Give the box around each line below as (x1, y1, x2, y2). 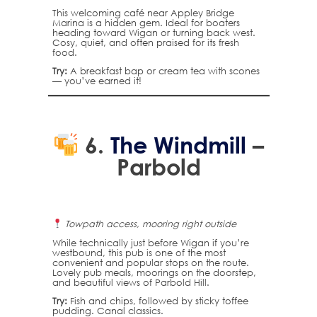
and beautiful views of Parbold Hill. (52, 276, 209, 288)
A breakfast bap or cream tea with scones (67, 65, 260, 77)
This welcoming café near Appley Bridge (52, 6, 234, 18)
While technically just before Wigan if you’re (52, 236, 249, 248)
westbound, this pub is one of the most (52, 246, 226, 258)
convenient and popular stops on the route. (52, 256, 249, 268)
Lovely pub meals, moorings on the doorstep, (52, 266, 256, 278)
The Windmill (110, 130, 247, 158)
